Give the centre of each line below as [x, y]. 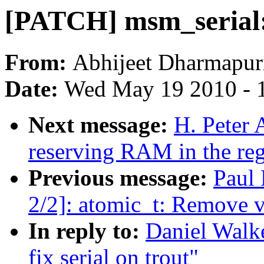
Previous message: [121, 178]
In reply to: [87, 231]
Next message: [101, 125]
